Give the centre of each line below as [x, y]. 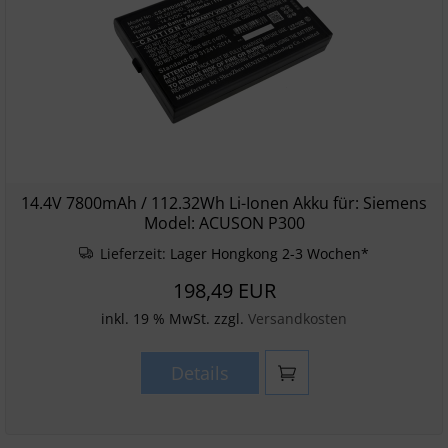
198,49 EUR [224, 290]
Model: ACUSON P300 [224, 223]
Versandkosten [297, 318]
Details [199, 373]
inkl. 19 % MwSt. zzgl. [174, 318]
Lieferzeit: [133, 253]
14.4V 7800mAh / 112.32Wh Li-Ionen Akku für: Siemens [224, 203]
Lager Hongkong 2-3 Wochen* [270, 253]
